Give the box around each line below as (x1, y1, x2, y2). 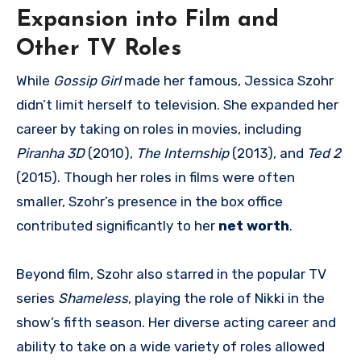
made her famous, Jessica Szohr (121, 73, 334, 89)
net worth (218, 218, 289, 234)
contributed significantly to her (16, 218, 218, 234)
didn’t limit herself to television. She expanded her (16, 97, 338, 114)
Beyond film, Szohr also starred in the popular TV (16, 266, 326, 283)
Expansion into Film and (16, 8, 279, 31)
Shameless (58, 290, 128, 307)
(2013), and (229, 145, 307, 162)
